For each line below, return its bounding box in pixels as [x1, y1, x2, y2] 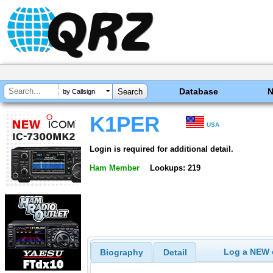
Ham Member [90, 163, 140, 172]
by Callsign [63, 88, 95, 96]
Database [179, 87, 219, 96]
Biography [99, 247, 143, 258]
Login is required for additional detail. [90, 144, 233, 154]
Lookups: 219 [149, 163, 200, 172]
